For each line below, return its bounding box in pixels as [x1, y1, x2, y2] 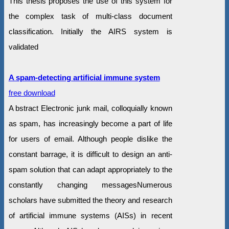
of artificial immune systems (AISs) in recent [8, 211, 172, 220]
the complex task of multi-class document [8, 11, 172, 20]
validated [8, 42, 38, 51]
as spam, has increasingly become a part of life [8, 119, 172, 128]
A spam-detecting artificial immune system [8, 73, 160, 82]
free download [8, 88, 55, 97]
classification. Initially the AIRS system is [8, 27, 172, 36]
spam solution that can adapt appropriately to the [8, 165, 172, 174]
